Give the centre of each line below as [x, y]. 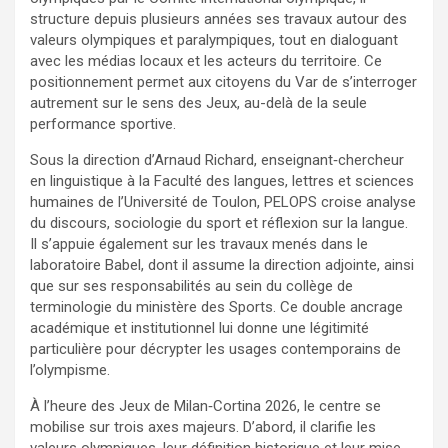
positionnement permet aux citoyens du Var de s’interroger [223, 81]
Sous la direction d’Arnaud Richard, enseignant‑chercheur [217, 159]
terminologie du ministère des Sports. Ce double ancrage [216, 306]
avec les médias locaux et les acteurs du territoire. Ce [206, 60]
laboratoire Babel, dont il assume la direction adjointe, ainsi [222, 264]
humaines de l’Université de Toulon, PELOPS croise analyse [223, 201]
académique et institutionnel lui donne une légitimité [199, 327]
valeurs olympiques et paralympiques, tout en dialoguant [214, 39]
